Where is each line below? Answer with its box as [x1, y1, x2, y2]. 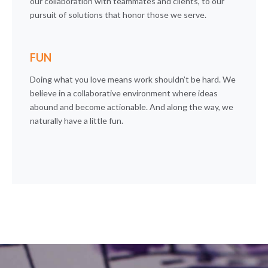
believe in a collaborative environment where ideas [30, 87, 218, 98]
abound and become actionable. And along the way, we [30, 101, 234, 112]
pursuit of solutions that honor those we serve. [30, 9, 207, 20]
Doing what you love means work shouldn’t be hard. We [30, 74, 236, 84]
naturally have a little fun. [30, 115, 124, 126]
